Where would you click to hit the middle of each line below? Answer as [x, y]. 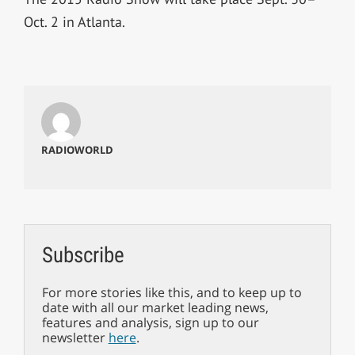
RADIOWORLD [77, 150]
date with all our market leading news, [155, 307]
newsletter [75, 337]
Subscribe [83, 255]
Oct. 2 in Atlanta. [74, 21]
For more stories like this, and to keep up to [172, 292]
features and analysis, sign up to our [150, 322]
